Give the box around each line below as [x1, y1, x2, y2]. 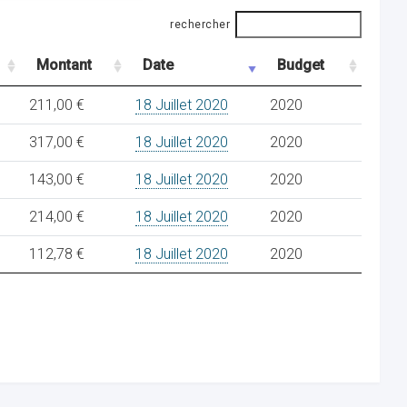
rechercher [170, 18, 230, 31]
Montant [36, 56, 92, 74]
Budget [277, 56, 324, 74]
